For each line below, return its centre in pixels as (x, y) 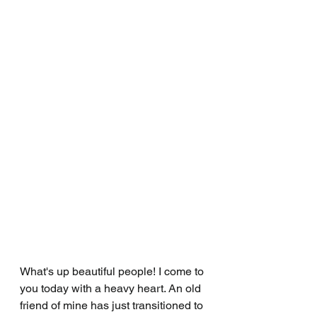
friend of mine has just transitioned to (113, 305)
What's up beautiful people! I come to (113, 271)
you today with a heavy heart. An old (112, 288)
